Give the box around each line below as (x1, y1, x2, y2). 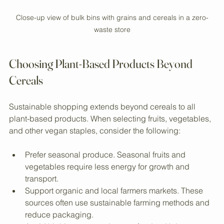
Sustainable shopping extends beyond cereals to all (9, 130, 197, 141)
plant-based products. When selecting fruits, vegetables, (9, 142, 213, 153)
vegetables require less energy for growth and (25, 190, 191, 201)
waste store (93, 54, 130, 63)
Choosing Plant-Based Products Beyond (9, 85, 194, 100)
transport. (25, 202, 58, 213)
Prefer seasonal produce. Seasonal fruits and (25, 178, 187, 189)
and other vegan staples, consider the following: (9, 154, 180, 165)
